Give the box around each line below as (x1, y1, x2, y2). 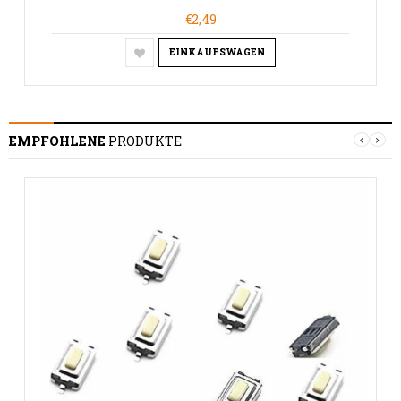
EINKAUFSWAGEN (169, 47, 265, 59)
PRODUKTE (108, 132, 182, 150)
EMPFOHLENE (9, 132, 108, 150)
